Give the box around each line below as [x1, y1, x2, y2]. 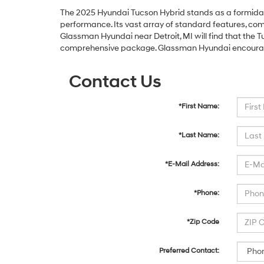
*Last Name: [179, 130, 219, 140]
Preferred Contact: [159, 246, 219, 255]
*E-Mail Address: [165, 159, 219, 169]
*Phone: [194, 188, 219, 197]
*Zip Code [187, 217, 219, 226]
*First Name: [179, 101, 219, 111]
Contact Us [69, 70, 161, 93]
